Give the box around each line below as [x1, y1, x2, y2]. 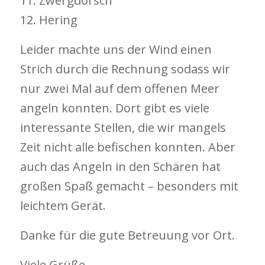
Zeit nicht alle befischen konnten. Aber [20, 139, 235, 155]
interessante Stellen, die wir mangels [20, 119, 226, 135]
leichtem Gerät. [20, 198, 106, 214]
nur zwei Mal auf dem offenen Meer [20, 80, 219, 96]
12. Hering [20, 12, 77, 28]
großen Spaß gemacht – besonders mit [20, 178, 238, 194]
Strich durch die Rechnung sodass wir [20, 61, 230, 77]
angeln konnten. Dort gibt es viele [20, 100, 209, 116]
